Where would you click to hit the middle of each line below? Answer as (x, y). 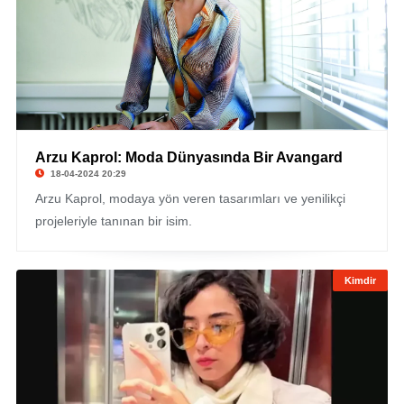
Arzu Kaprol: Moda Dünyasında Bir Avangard (188, 157)
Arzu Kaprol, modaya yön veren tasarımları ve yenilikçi (190, 198)
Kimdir (361, 280)
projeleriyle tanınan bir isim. (113, 221)
